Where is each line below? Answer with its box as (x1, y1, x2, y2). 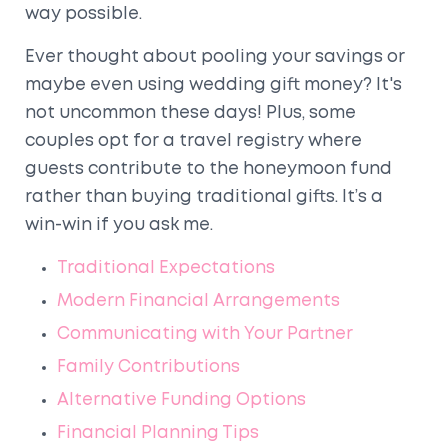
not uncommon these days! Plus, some (25, 105, 356, 121)
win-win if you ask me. (25, 217, 213, 233)
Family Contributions (57, 359, 240, 375)
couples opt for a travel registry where (25, 133, 362, 149)
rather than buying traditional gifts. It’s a (25, 189, 383, 205)
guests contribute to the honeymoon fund (25, 161, 392, 177)
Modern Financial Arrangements (57, 293, 340, 309)
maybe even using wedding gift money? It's (25, 77, 402, 93)
